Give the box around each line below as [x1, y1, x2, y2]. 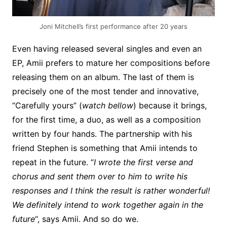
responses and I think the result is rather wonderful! [12, 185, 210, 196]
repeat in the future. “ [12, 157, 94, 167]
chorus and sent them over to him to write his [12, 171, 187, 181]
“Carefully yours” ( [12, 100, 82, 110]
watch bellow [82, 100, 133, 110]
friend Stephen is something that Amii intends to [12, 142, 198, 153]
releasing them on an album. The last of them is [12, 71, 194, 82]
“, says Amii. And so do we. [34, 213, 138, 224]
